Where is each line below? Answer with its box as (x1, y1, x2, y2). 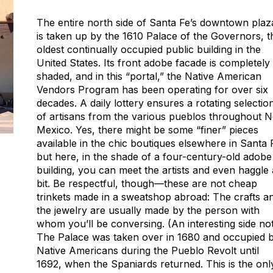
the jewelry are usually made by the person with (37, 204, 260, 216)
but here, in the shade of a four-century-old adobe (37, 151, 272, 163)
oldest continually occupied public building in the (37, 43, 261, 55)
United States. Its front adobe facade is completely (37, 57, 270, 69)
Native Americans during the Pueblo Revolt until (37, 244, 259, 257)
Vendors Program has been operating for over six (37, 83, 268, 96)
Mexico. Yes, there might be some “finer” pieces (37, 124, 258, 136)
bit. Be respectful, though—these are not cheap (37, 177, 257, 190)
